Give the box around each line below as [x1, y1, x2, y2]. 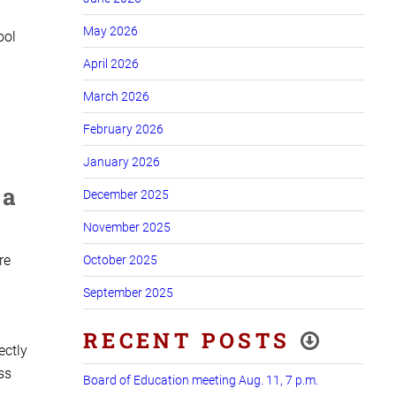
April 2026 [83, 56, 139, 71]
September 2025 [83, 285, 173, 300]
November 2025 [83, 219, 171, 234]
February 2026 [83, 121, 164, 136]
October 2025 [83, 252, 157, 267]
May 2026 [83, 23, 138, 38]
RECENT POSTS [83, 325, 291, 354]
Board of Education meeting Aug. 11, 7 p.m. [83, 372, 318, 387]
